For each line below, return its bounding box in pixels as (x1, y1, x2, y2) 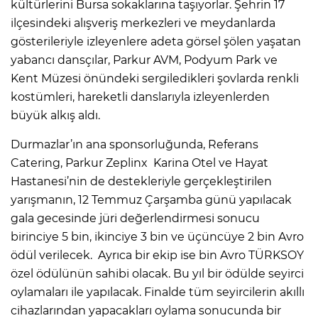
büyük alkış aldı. (11, 108, 100, 122)
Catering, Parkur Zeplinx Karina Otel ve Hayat (11, 155, 268, 170)
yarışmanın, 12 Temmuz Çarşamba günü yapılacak (11, 192, 292, 207)
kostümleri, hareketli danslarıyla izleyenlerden (11, 89, 270, 104)
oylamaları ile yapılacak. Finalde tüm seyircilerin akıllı (11, 285, 305, 299)
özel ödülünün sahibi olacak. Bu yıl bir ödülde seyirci (11, 266, 304, 280)
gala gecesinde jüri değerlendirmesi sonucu (11, 211, 260, 225)
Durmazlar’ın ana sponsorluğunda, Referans (11, 137, 258, 151)
